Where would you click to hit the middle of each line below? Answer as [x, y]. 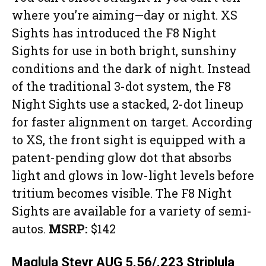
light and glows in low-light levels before [133, 175]
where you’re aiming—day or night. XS [125, 15]
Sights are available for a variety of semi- [132, 211]
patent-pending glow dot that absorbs [122, 158]
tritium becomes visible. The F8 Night [122, 193]
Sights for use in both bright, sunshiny [124, 51]
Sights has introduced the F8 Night [114, 33]
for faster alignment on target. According [132, 122]
